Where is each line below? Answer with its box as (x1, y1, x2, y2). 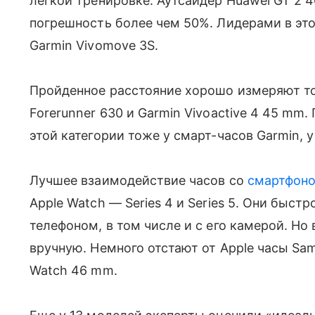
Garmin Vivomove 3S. (30, 38, 159, 53)
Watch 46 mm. (30, 263, 117, 278)
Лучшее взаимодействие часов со (30, 173, 247, 188)
